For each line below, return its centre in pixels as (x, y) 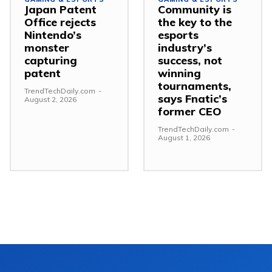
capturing (51, 60)
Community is (195, 9)
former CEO (190, 111)
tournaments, (195, 86)
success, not (190, 60)
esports (178, 35)
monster (47, 47)
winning (179, 73)
